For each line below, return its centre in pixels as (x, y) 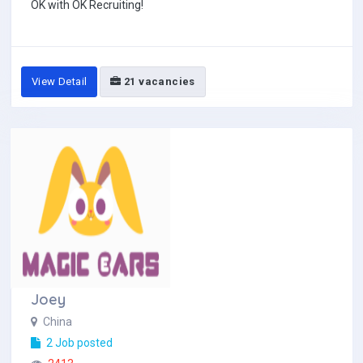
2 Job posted (78, 343)
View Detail (60, 81)
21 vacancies (158, 81)
